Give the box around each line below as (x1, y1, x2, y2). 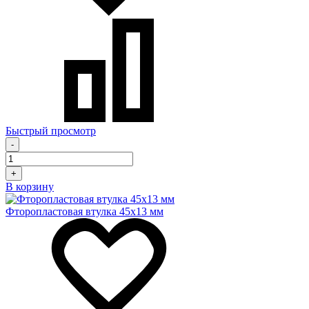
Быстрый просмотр (6, 125, 96, 137)
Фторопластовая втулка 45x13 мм (6, 206, 163, 218)
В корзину (6, 181, 54, 193)
